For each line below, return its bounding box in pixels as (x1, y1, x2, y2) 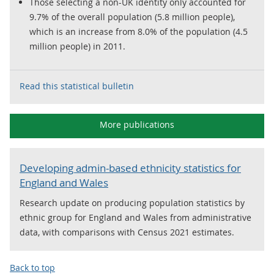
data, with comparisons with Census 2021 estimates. (20, 226, 234, 238)
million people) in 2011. (29, 40, 125, 52)
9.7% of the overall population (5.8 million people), (29, 11, 235, 23)
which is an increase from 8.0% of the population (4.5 (29, 26, 248, 37)
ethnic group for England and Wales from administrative (20, 212, 251, 223)
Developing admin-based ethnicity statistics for (20, 161, 241, 175)
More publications (100, 119, 174, 130)
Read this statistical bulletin (20, 80, 134, 92)
